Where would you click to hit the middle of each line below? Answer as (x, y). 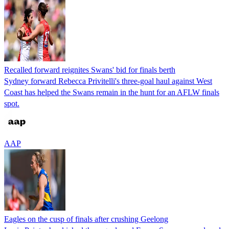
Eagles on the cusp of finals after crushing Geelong (86, 219)
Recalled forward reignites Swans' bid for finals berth (90, 70)
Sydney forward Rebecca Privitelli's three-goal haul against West (108, 81)
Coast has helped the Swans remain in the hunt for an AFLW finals (112, 92)
